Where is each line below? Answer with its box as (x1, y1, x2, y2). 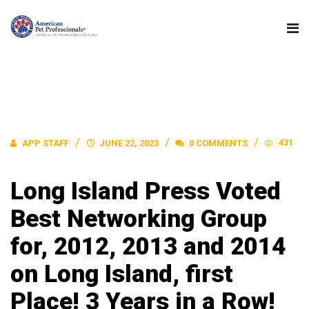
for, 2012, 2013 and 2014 (10, 232, 286, 261)
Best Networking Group (10, 205, 267, 233)
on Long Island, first (10, 260, 233, 288)
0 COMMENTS (187, 138, 248, 148)
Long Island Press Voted (10, 177, 281, 206)
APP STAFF (22, 138, 69, 148)
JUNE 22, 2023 (99, 138, 159, 148)
